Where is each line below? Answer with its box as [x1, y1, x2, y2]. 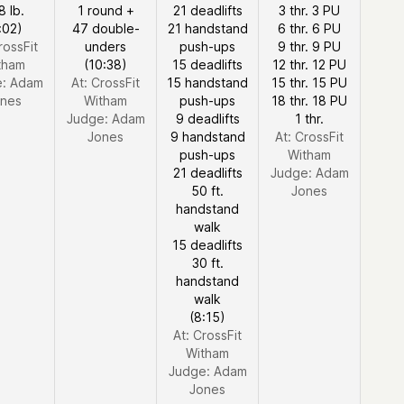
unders [85, 39, 126, 54]
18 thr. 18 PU [271, 93, 347, 108]
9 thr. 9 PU [278, 39, 341, 54]
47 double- [71, 21, 140, 36]
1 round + [77, 3, 134, 18]
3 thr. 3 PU [279, 3, 340, 18]
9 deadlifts [175, 111, 240, 126]
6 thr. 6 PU [278, 21, 341, 36]
